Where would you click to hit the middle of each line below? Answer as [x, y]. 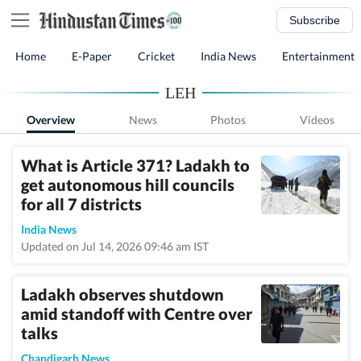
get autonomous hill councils [128, 185]
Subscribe [315, 20]
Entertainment [318, 56]
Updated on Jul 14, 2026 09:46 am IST [115, 246]
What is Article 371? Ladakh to [135, 165]
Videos [317, 120]
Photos [228, 120]
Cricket [156, 56]
